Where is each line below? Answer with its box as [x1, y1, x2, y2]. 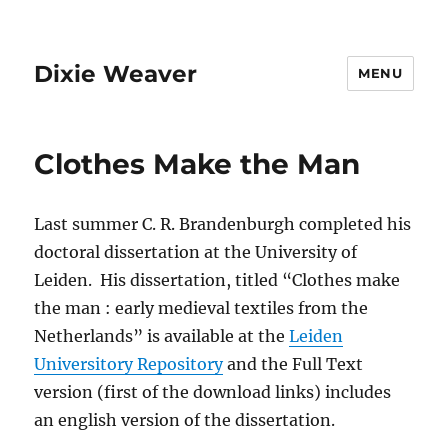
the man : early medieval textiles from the [34, 298, 369, 318]
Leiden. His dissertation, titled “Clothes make [34, 270, 401, 290]
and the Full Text [223, 354, 364, 374]
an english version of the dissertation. [34, 410, 336, 430]
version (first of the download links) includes [34, 382, 392, 402]
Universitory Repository [34, 354, 224, 374]
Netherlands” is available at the [34, 326, 290, 346]
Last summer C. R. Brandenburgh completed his [34, 214, 412, 234]
